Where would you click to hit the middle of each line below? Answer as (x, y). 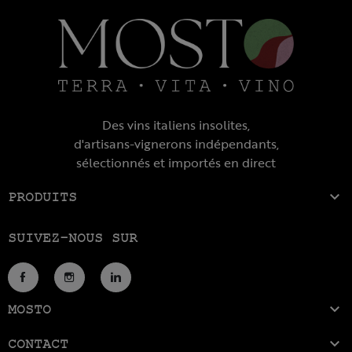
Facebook (52, 292)
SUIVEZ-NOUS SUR (73, 238)
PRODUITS (42, 197)
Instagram (99, 292)
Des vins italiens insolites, (176, 125)
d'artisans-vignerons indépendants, (176, 144)
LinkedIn (137, 292)
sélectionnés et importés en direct (176, 163)
